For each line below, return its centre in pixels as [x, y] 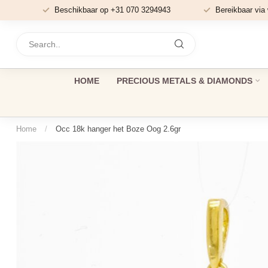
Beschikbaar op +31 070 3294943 [112, 10]
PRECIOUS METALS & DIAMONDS [184, 81]
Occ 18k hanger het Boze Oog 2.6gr [118, 129]
